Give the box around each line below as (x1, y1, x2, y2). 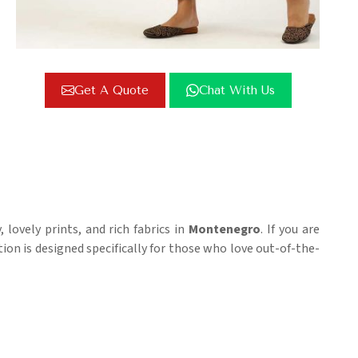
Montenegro (189, 221, 261, 239)
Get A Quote (74, 83, 149, 98)
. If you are (261, 221, 320, 239)
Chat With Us (198, 83, 275, 98)
